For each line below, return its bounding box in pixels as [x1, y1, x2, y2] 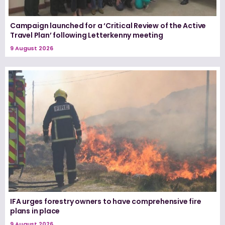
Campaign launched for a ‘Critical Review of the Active [10, 21, 206, 31]
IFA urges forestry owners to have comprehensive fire [10, 196, 201, 206]
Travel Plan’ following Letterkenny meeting [10, 30, 163, 41]
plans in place [10, 205, 60, 216]
